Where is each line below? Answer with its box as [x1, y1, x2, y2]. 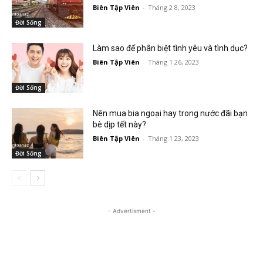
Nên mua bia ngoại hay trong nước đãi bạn [93, 109, 248, 119]
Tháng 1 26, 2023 [148, 57, 200, 66]
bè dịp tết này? [93, 120, 147, 130]
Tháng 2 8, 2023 [148, 3, 196, 12]
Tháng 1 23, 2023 [148, 134, 200, 143]
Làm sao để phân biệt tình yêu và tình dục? [93, 43, 248, 53]
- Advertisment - [107, 207, 156, 215]
